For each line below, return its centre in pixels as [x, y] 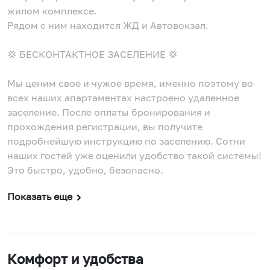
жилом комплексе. [53, 11]
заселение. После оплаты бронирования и [109, 112]
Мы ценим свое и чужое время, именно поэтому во [130, 83]
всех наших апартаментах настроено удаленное [123, 98]
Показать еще [40, 196]
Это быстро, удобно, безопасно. [85, 170]
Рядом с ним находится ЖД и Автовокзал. [109, 25]
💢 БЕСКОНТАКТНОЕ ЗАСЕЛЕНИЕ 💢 [93, 54]
